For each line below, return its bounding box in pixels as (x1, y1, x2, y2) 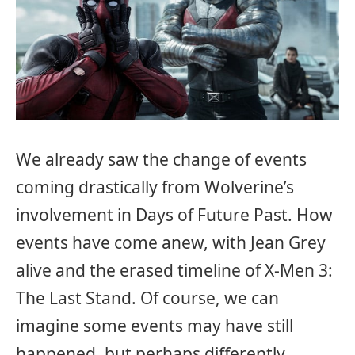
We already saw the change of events (16, 148, 307, 171)
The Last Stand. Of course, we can (16, 287, 279, 310)
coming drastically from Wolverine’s (16, 176, 294, 199)
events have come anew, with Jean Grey (16, 231, 326, 254)
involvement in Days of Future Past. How (16, 204, 333, 227)
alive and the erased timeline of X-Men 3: (16, 259, 333, 282)
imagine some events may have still (16, 315, 293, 338)
